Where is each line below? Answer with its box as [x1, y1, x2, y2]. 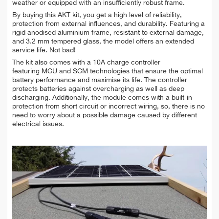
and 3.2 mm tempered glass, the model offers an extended [12, 38, 194, 45]
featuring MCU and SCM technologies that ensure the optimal [12, 67, 203, 75]
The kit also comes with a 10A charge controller [12, 59, 160, 66]
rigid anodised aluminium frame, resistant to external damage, [12, 29, 204, 36]
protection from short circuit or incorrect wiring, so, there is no [12, 103, 205, 110]
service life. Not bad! [12, 46, 76, 54]
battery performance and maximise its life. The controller [12, 76, 187, 84]
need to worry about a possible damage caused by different [12, 111, 197, 119]
